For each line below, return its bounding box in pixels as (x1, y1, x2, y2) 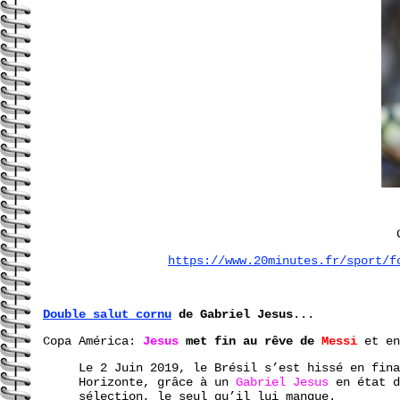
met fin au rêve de (179, 333, 321, 348)
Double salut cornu (43, 306, 171, 321)
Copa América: (43, 333, 143, 348)
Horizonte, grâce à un (79, 374, 236, 389)
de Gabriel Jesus (171, 306, 293, 321)
